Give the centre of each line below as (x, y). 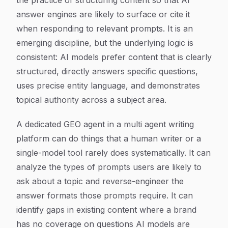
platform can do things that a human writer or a (109, 138)
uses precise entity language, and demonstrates (108, 85)
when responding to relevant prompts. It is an (105, 28)
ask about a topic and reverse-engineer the (100, 181)
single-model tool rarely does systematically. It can (113, 153)
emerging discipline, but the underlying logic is (105, 43)
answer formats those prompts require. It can (105, 195)
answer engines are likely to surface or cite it (103, 14)
